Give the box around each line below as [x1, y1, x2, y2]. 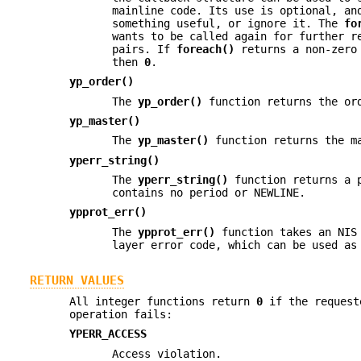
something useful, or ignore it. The [112, 16, 345, 30]
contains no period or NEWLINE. [112, 186, 306, 200]
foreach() [176, 42, 235, 56]
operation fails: [69, 307, 173, 321]
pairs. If [112, 42, 177, 56]
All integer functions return [69, 294, 257, 308]
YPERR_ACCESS [69, 327, 147, 341]
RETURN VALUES [29, 272, 124, 288]
